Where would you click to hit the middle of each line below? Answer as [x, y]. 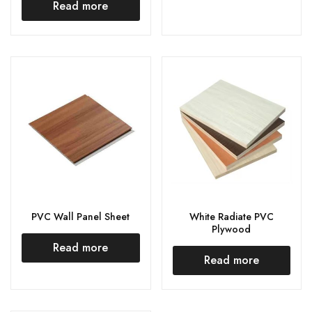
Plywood [232, 229]
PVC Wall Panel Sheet [81, 216]
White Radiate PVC [231, 216]
